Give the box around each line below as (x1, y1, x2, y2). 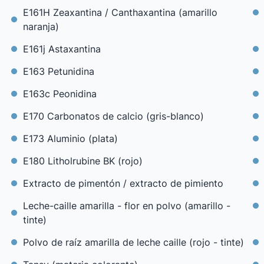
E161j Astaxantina (22, 43, 101, 55)
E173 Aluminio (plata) (22, 133, 118, 144)
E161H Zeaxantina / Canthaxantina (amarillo (22, 6, 217, 18)
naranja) (22, 21, 59, 32)
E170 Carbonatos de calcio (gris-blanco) (22, 110, 204, 122)
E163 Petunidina (22, 65, 94, 77)
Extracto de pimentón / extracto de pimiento (22, 177, 223, 189)
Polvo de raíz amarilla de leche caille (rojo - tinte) (22, 236, 244, 248)
